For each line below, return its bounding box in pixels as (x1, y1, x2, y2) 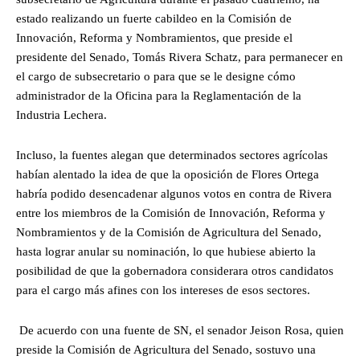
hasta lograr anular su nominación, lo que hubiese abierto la (16, 245, 316, 259)
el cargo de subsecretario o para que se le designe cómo (16, 70, 296, 84)
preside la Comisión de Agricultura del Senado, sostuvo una (16, 343, 316, 357)
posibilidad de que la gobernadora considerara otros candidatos (16, 264, 333, 278)
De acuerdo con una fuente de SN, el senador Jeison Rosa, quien (16, 324, 344, 337)
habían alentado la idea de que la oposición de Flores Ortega (16, 168, 319, 182)
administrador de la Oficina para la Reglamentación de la (16, 89, 301, 103)
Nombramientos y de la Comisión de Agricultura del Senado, (16, 226, 321, 239)
